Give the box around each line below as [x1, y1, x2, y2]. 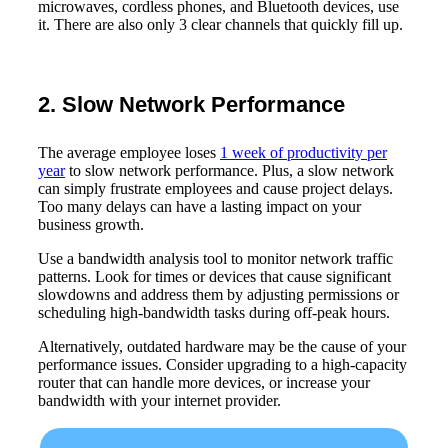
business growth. [38, 215, 144, 233]
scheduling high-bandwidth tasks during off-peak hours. [38, 303, 390, 321]
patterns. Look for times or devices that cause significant [38, 267, 391, 285]
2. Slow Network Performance [38, 91, 345, 117]
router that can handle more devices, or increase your [38, 373, 370, 391]
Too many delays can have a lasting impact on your [38, 197, 361, 215]
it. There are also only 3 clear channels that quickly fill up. [38, 15, 403, 33]
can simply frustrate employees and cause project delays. [38, 179, 393, 197]
